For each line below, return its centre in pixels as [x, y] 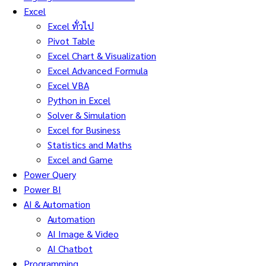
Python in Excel [79, 100]
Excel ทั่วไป [71, 26]
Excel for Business [84, 130]
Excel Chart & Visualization [102, 56]
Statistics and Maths [90, 145]
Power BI [42, 189]
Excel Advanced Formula [98, 71]
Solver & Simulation [87, 115]
